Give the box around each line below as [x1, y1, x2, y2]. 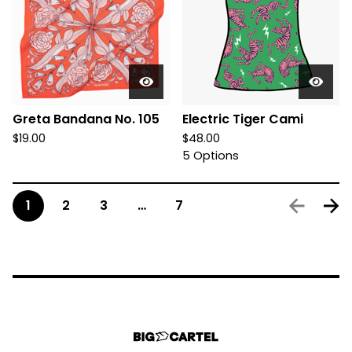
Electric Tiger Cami [182, 110, 303, 128]
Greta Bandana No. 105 [13, 110, 159, 128]
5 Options [182, 148, 239, 163]
